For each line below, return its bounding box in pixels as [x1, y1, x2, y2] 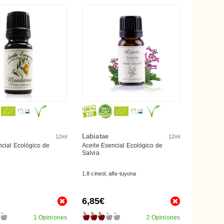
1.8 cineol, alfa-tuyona [82, 170, 136, 176]
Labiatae [82, 132, 108, 140]
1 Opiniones [33, 214, 67, 221]
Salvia [82, 149, 99, 156]
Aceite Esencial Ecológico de [82, 142, 162, 149]
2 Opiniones [146, 214, 180, 221]
